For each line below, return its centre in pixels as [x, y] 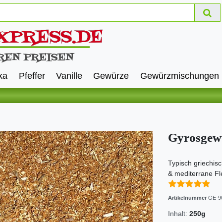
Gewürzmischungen [179, 76]
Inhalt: [178, 214]
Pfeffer [32, 76]
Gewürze [111, 76]
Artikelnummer [188, 198]
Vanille [69, 76]
